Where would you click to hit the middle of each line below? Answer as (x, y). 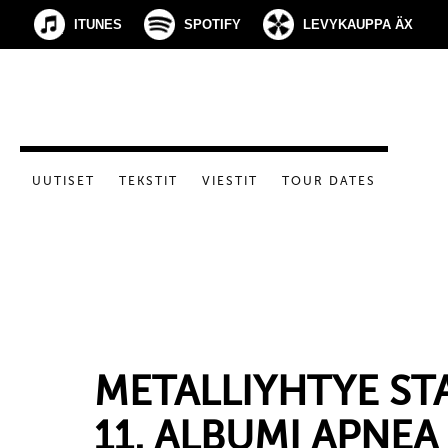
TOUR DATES (329, 181)
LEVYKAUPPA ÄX (358, 24)
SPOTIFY (212, 24)
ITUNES (98, 24)
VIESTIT (230, 181)
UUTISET (63, 181)
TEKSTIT (148, 181)
